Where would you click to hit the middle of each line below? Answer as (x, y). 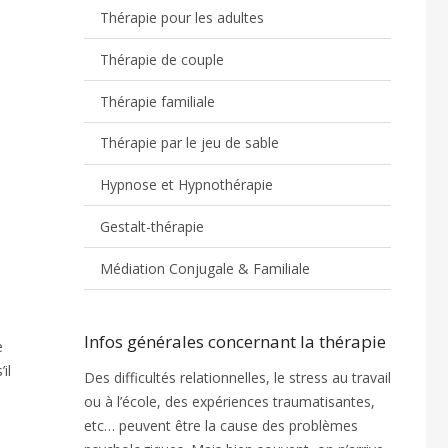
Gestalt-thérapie (152, 226)
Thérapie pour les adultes (182, 17)
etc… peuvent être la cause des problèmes (220, 426)
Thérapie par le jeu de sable (190, 143)
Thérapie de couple (162, 59)
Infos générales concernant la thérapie (234, 342)
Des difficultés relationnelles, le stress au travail (237, 378)
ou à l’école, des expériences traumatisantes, (229, 402)
